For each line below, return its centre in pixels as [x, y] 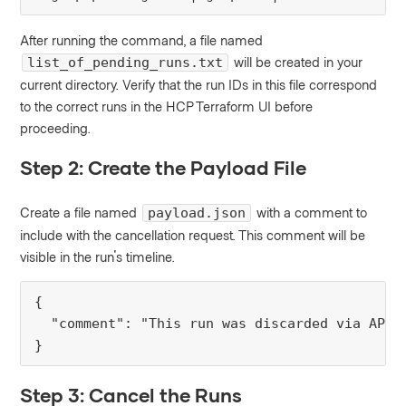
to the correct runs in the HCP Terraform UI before [167, 106]
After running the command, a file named [142, 40]
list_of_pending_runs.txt [126, 63]
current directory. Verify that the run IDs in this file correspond [199, 85]
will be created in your [297, 62]
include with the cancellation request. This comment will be [193, 235]
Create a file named [81, 213]
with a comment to [310, 213]
